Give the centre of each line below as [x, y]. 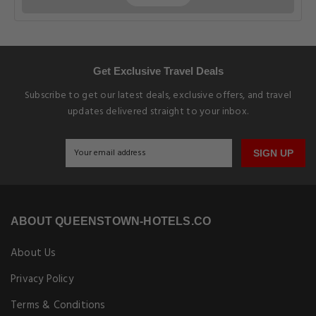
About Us [34, 253]
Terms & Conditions [58, 305]
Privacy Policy [42, 279]
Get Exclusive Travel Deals [158, 71]
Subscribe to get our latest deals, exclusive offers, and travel [158, 96]
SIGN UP [273, 153]
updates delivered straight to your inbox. [158, 112]
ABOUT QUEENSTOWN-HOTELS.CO [111, 221]
